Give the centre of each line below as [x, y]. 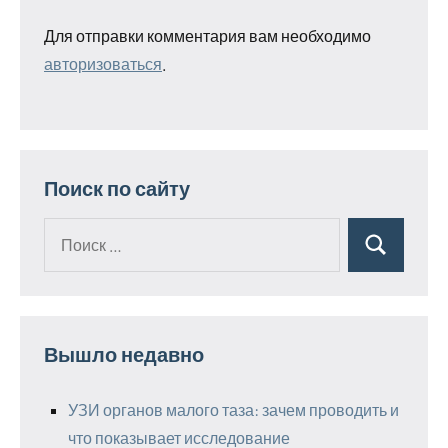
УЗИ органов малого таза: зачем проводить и [233, 409]
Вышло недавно [124, 353]
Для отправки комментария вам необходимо [207, 35]
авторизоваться [103, 63]
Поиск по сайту [117, 187]
